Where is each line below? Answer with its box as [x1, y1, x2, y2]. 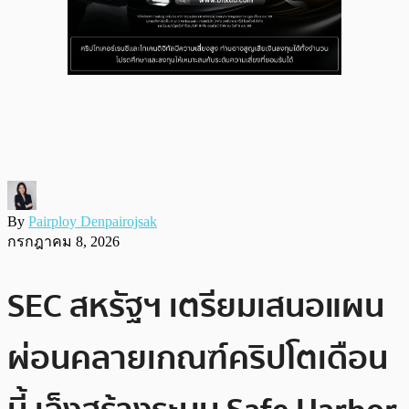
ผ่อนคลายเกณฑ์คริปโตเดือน [7, 331, 388, 384]
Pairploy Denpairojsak [28, 213, 157, 229]
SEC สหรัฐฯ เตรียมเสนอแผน [7, 279, 384, 332]
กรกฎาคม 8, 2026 [7, 233, 120, 249]
